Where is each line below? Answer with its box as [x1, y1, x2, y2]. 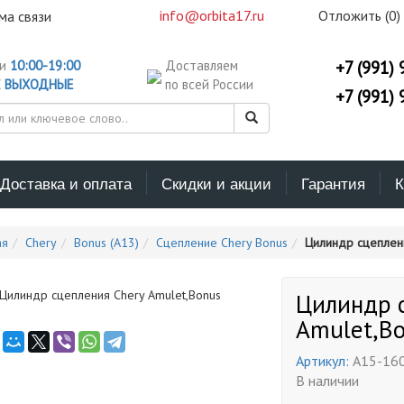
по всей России [164, 76, 253, 93]
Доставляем [164, 57, 238, 74]
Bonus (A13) [73, 234, 139, 251]
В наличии [296, 372, 360, 390]
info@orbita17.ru [160, 6, 264, 24]
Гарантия [301, 171, 365, 194]
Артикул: [296, 352, 350, 370]
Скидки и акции [161, 171, 271, 194]
